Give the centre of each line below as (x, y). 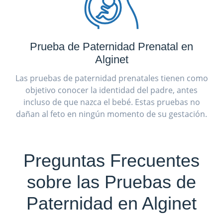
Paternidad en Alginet (111, 203)
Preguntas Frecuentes (111, 160)
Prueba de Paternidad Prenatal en (111, 46)
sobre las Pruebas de (111, 182)
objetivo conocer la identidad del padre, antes (111, 90)
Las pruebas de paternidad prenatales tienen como (111, 78)
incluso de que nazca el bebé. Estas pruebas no (111, 102)
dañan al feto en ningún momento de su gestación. (111, 114)
